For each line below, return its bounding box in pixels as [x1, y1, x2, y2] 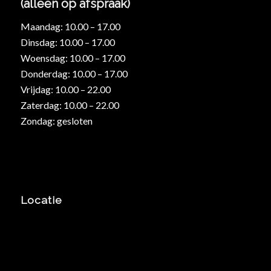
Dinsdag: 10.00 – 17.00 [20, 36, 115, 48]
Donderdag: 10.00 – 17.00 [20, 67, 128, 79]
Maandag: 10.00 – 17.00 [20, 20, 120, 32]
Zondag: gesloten [20, 114, 93, 126]
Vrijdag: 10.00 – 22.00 [20, 83, 111, 95]
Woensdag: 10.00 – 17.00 [20, 51, 125, 64]
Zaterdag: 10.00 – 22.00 [20, 99, 119, 111]
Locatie [20, 194, 62, 207]
